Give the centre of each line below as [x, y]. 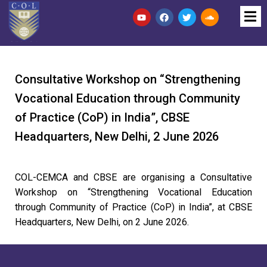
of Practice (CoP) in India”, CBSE [102, 118]
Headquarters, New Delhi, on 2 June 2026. [102, 222]
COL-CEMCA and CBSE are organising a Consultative [133, 178]
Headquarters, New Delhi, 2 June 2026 [117, 137]
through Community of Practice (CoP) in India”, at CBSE [133, 207]
